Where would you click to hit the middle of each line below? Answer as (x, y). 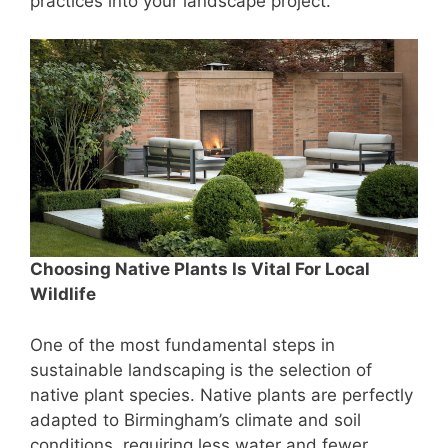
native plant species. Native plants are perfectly (221, 394)
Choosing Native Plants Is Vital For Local (200, 269)
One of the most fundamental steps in (182, 344)
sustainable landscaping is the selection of (201, 369)
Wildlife (63, 294)
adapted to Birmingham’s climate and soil (195, 419)
